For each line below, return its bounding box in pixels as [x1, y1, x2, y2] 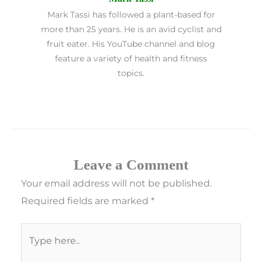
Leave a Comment [74, 156, 188, 173]
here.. [20, 243, 46, 256]
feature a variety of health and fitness [55, 53, 207, 64]
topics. [118, 68, 144, 79]
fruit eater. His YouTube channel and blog [47, 39, 215, 50]
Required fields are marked [21, 194, 151, 206]
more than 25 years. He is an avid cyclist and [40, 24, 222, 35]
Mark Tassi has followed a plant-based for [47, 9, 215, 20]
